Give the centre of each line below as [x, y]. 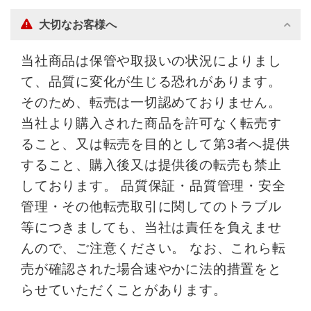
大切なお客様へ [78, 25]
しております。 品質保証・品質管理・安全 [153, 186]
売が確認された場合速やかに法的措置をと [151, 269]
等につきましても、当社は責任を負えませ [151, 228]
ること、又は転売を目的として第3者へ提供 [155, 144]
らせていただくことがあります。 [124, 290]
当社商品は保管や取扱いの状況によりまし [151, 61]
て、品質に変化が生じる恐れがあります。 [151, 82]
